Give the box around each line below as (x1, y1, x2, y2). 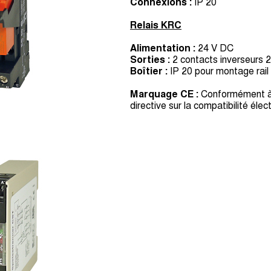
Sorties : (130, 54, 170, 65)
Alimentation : (130, 43, 195, 53)
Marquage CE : (130, 89, 198, 99)
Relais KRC (130, 20, 181, 30)
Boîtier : (130, 66, 168, 76)
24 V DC (195, 43, 233, 53)
